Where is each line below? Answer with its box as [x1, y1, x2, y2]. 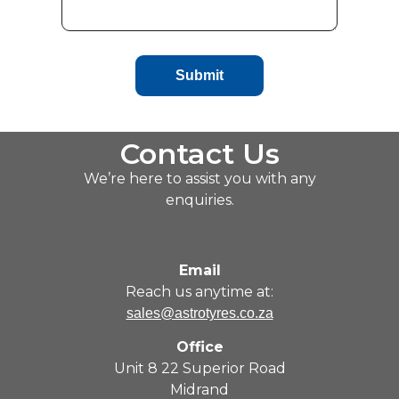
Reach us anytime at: [126, 282, 273, 300]
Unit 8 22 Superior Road [113, 360, 286, 378]
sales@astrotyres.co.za [126, 305, 273, 321]
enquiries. [165, 191, 234, 209]
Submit [175, 68, 224, 84]
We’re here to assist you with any [83, 170, 316, 188]
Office [175, 338, 224, 356]
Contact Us [119, 136, 280, 172]
